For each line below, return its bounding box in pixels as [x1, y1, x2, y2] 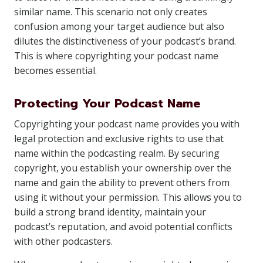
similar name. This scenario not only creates [14, 5, 207, 18]
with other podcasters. [14, 235, 113, 248]
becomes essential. [14, 64, 97, 77]
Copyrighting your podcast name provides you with [14, 117, 240, 130]
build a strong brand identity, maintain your [14, 205, 206, 218]
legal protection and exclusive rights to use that [14, 132, 224, 145]
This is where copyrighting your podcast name [14, 49, 218, 62]
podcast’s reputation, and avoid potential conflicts [14, 220, 232, 233]
